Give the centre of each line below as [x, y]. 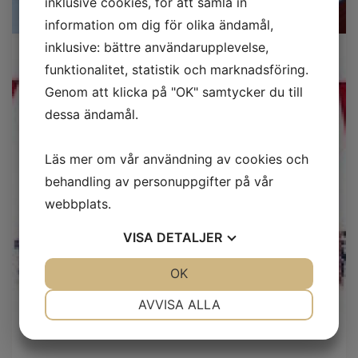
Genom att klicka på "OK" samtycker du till [174, 91]
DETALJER [189, 237]
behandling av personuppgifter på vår [159, 181]
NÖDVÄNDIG [115, 296]
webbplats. [78, 203]
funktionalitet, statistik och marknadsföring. [177, 69]
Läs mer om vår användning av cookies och [177, 159]
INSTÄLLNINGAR [243, 296]
